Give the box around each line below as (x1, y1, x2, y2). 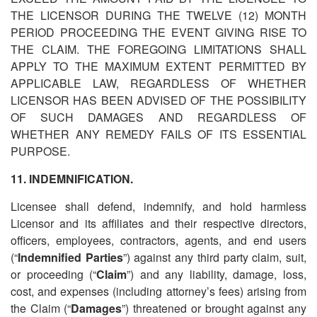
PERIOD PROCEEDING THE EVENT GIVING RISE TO (11, 24, 306, 40)
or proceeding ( (11, 266, 93, 282)
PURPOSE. (11, 143, 70, 159)
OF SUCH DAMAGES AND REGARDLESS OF (11, 109, 306, 125)
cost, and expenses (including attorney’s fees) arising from (11, 283, 306, 299)
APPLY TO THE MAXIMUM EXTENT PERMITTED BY (11, 58, 306, 74)
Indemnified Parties (18, 249, 123, 265)
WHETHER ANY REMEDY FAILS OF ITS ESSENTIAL (11, 126, 306, 142)
